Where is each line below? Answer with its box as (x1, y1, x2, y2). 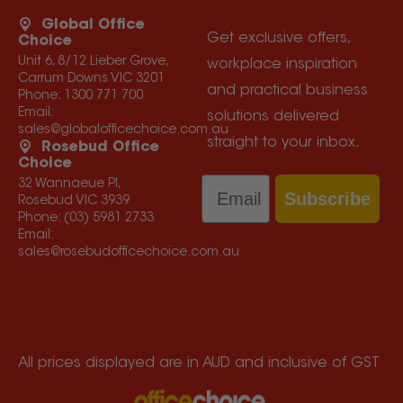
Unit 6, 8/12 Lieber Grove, (17, 56, 169, 69)
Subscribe (284, 189, 372, 210)
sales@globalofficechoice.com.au (17, 124, 228, 138)
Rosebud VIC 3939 (17, 195, 130, 209)
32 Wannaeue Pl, (17, 178, 121, 192)
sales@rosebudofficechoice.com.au (17, 246, 239, 260)
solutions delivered (206, 110, 339, 125)
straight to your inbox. (206, 136, 360, 151)
